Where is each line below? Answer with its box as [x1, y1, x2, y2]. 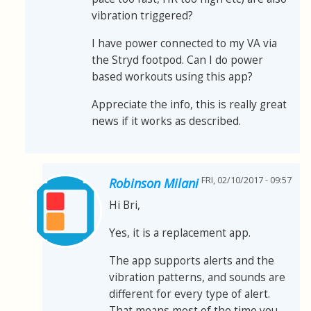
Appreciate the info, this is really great [92, 97, 287, 112]
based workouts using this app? [92, 69, 253, 85]
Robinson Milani [109, 175, 199, 192]
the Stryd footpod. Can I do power [92, 53, 263, 68]
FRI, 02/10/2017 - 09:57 [201, 174, 292, 187]
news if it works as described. [92, 114, 241, 129]
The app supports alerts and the [109, 253, 274, 269]
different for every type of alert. [109, 287, 270, 302]
